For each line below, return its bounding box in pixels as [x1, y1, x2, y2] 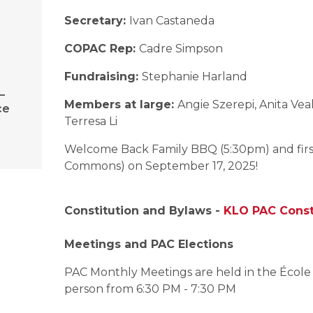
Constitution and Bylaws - [64, 204, 224, 217]
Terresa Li [64, 115, 117, 128]
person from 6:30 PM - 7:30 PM [64, 282, 236, 296]
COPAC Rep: [64, 42, 139, 55]
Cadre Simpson [139, 42, 223, 55]
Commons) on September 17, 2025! [64, 159, 258, 173]
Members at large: [64, 98, 177, 111]
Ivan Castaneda [129, 14, 214, 27]
